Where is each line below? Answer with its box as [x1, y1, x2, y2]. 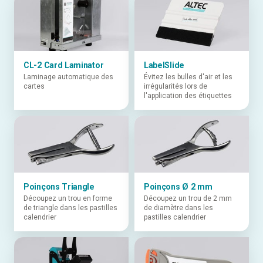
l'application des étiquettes [143, 91, 232, 100]
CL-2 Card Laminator [23, 60, 104, 70]
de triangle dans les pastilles [23, 204, 117, 213]
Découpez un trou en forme [23, 194, 112, 203]
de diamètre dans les [143, 204, 213, 213]
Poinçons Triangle [23, 182, 95, 192]
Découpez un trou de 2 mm [143, 194, 232, 203]
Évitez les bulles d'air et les [143, 72, 232, 81]
